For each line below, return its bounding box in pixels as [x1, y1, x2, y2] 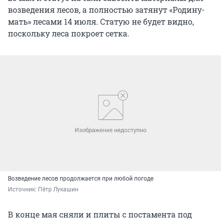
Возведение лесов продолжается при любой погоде [8, 175, 153, 183]
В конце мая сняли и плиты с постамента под [8, 209, 192, 220]
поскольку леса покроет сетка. [8, 28, 129, 38]
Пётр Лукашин [38, 186, 78, 193]
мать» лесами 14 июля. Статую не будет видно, [8, 16, 194, 27]
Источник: [8, 186, 38, 193]
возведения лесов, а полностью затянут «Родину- [8, 4, 205, 15]
